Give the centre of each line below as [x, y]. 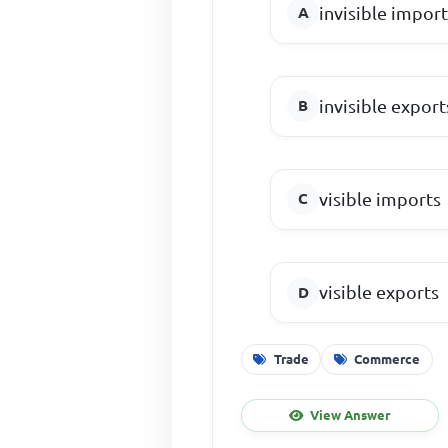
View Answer [350, 414]
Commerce [387, 358]
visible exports [379, 292]
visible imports [380, 198]
